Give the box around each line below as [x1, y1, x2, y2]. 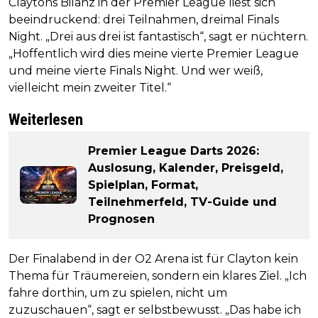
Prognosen [88, 212, 155, 226]
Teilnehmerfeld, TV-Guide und [88, 194, 277, 209]
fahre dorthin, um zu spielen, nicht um [9, 285, 227, 300]
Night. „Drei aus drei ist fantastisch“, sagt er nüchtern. [9, 29, 308, 43]
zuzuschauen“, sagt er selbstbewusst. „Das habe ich [9, 302, 301, 317]
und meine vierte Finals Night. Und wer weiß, [9, 63, 263, 77]
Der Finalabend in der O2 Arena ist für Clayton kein [9, 251, 298, 265]
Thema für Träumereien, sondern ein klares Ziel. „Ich [9, 268, 307, 283]
